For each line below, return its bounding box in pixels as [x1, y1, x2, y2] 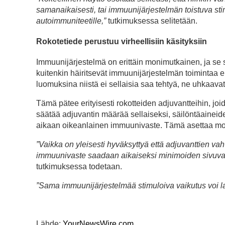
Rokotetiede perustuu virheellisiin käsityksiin [36, 37, 207, 46]
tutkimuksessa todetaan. [36, 162, 122, 171]
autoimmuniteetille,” [36, 16, 106, 25]
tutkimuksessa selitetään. [106, 16, 197, 25]
